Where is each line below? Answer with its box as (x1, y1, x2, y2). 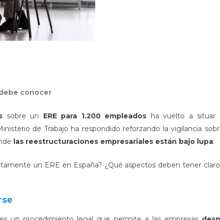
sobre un (2, 111, 43, 120)
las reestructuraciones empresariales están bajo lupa (13, 137, 213, 146)
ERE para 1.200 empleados (43, 111, 147, 120)
